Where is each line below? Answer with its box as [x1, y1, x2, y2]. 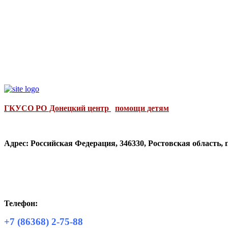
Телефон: [4, 199, 38, 208]
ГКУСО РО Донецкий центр [4, 102, 109, 114]
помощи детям [115, 102, 169, 114]
